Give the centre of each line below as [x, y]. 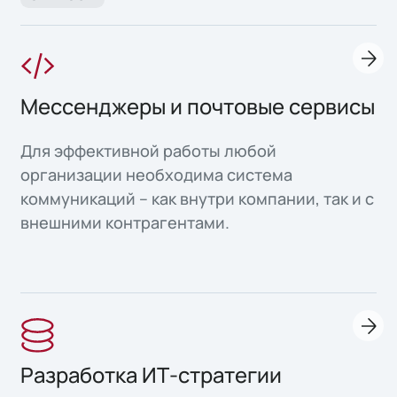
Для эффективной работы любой [149, 150]
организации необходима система [157, 174]
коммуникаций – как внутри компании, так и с [198, 198]
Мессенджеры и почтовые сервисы [198, 107]
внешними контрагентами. [125, 222]
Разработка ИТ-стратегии [152, 374]
